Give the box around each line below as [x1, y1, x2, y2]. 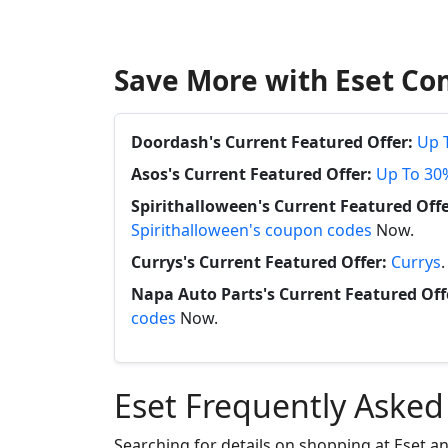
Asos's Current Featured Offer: [131, 163, 372, 185]
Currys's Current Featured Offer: [131, 251, 387, 273]
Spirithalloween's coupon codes [131, 219, 372, 241]
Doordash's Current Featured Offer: [131, 131, 413, 153]
